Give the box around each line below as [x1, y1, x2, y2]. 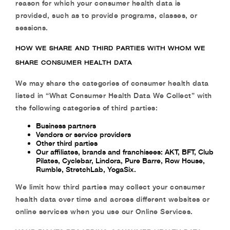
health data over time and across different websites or [15, 195, 209, 203]
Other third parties [36, 139, 98, 147]
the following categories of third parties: [15, 103, 158, 112]
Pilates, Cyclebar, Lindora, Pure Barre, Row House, [36, 156, 205, 165]
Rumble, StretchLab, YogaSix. [36, 165, 136, 174]
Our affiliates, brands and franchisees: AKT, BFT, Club [36, 147, 214, 156]
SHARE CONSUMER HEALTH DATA [15, 59, 132, 66]
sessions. [15, 23, 48, 32]
